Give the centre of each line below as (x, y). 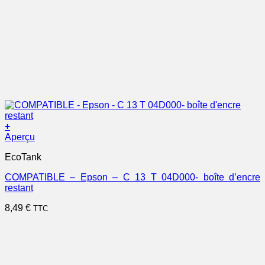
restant (19, 188)
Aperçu (20, 137)
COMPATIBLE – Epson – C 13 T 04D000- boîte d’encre (132, 177)
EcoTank (23, 157)
